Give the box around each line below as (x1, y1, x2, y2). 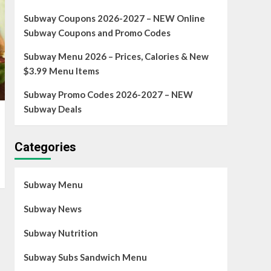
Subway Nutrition (23, 227, 98, 239)
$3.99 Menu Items (23, 65, 99, 77)
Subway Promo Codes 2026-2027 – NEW (23, 89, 193, 100)
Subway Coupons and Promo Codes (23, 27, 171, 39)
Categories (14, 140, 76, 155)
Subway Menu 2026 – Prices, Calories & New (23, 51, 209, 62)
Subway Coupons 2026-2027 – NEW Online (23, 13, 205, 24)
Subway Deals (23, 103, 82, 115)
